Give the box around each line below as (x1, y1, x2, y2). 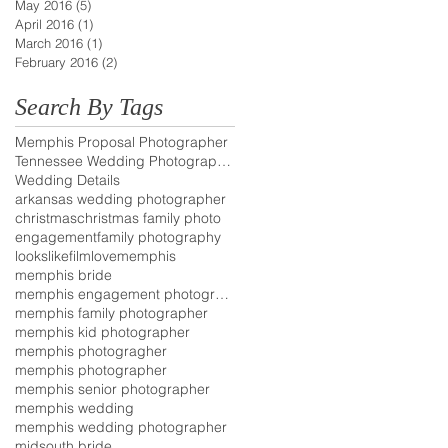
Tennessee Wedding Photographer (217, 151, 231, 170)
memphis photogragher (15, 341, 167, 360)
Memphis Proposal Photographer (15, 132, 228, 151)
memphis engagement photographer (215, 284, 229, 303)
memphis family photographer (15, 303, 208, 322)
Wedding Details (15, 170, 120, 189)
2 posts (117, 53, 161, 70)
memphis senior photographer (15, 379, 210, 398)
